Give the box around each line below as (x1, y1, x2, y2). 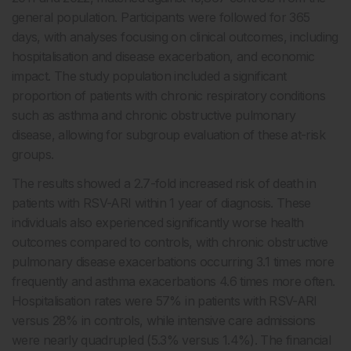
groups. (12, 147, 54, 162)
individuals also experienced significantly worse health (12, 215, 304, 230)
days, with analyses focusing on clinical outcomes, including (12, 29, 338, 45)
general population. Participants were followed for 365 (12, 9, 310, 25)
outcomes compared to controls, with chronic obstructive (12, 234, 328, 250)
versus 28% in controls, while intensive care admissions (12, 313, 316, 328)
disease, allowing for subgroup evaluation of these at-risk (12, 127, 325, 143)
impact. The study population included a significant (12, 68, 287, 84)
